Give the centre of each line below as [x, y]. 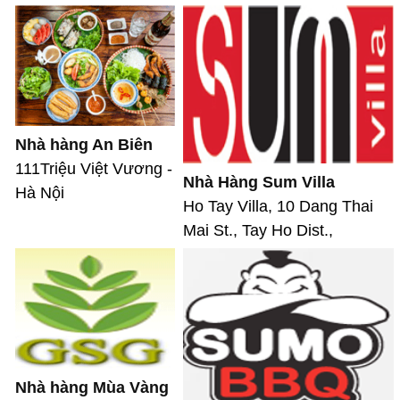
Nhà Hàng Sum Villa [259, 183]
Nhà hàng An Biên [84, 144]
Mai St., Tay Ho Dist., [258, 231]
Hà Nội [40, 192]
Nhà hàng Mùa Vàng [92, 387]
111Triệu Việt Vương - [94, 168]
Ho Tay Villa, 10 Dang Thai [278, 207]
